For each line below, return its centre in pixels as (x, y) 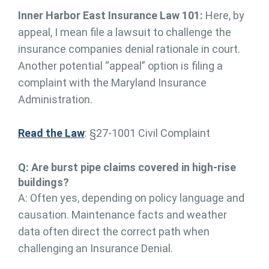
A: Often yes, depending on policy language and (131, 198)
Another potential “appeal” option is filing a (120, 65)
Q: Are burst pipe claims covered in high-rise (127, 167)
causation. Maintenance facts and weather (122, 214)
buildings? (44, 182)
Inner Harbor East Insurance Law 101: (112, 15)
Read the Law (51, 133)
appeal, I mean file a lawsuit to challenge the (125, 32)
